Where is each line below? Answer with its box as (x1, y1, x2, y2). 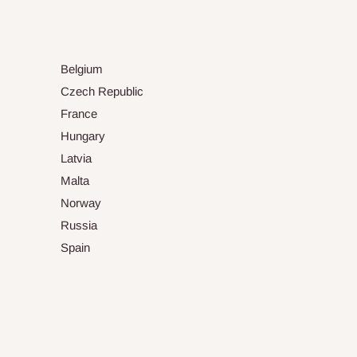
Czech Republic (61, 84, 143, 99)
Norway (61, 196, 101, 210)
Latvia (61, 151, 92, 166)
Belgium (61, 62, 103, 76)
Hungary (61, 129, 105, 143)
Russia (61, 218, 97, 233)
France (61, 107, 97, 121)
